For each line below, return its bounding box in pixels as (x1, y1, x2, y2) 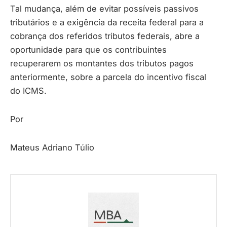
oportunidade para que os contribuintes (10, 45, 167, 55)
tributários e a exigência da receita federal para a (10, 17, 204, 28)
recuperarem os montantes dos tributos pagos (10, 58, 194, 69)
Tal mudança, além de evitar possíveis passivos (10, 4, 199, 14)
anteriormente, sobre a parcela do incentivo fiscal (10, 72, 206, 83)
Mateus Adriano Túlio (10, 142, 94, 153)
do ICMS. (10, 86, 47, 96)
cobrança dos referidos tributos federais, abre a (10, 31, 200, 42)
